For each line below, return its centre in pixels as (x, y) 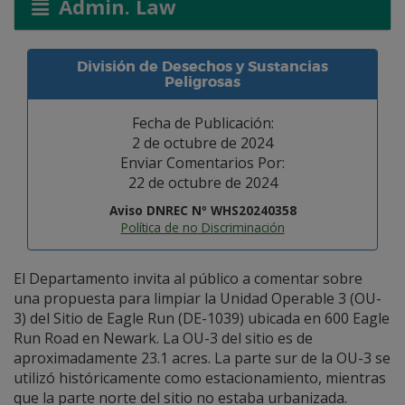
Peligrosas (202, 82)
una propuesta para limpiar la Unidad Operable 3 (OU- (198, 298)
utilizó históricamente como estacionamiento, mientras (200, 378)
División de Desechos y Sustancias (202, 66)
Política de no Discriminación (202, 227)
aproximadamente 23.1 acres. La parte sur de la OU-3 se (202, 358)
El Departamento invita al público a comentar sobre (188, 278)
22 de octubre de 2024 (202, 183)
